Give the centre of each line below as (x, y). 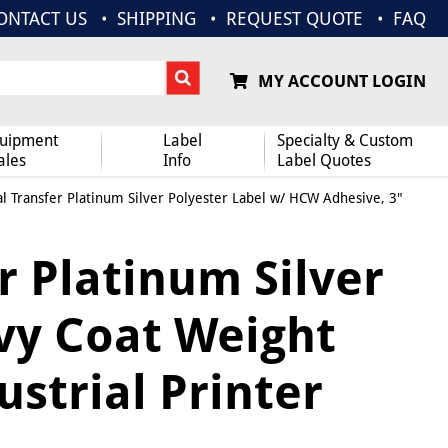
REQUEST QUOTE (294, 18)
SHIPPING (156, 18)
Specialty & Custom (344, 140)
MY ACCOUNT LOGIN (341, 81)
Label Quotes (323, 160)
